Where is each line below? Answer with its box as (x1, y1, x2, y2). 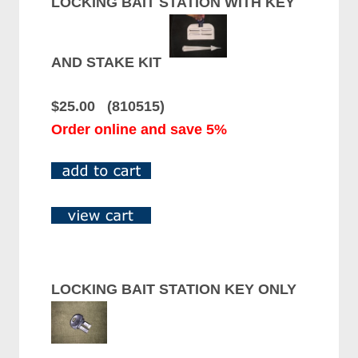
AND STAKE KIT (51, 54, 170, 71)
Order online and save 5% (51, 121, 228, 138)
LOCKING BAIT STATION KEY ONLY (51, 281, 305, 298)
